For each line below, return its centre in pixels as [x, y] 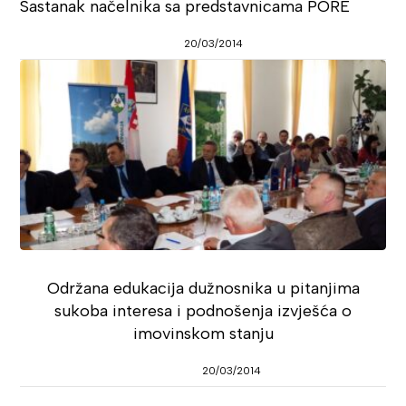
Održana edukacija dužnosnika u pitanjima [203, 288]
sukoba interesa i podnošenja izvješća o [203, 311]
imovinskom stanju [203, 333]
